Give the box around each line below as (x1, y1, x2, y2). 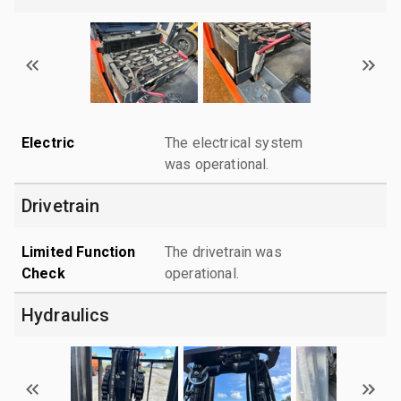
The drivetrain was (165, 243, 282, 260)
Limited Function (21, 243, 136, 260)
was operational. (165, 155, 269, 173)
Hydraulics (21, 303, 110, 326)
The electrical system (165, 133, 303, 151)
